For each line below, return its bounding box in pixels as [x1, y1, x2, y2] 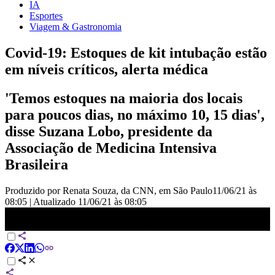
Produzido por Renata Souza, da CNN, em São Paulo [5, 185, 212, 196]
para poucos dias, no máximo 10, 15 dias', [5, 106, 265, 123]
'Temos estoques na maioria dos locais [5, 90, 242, 106]
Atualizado [33, 196, 78, 207]
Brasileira [5, 156, 68, 172]
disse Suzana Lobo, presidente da [5, 123, 212, 139]
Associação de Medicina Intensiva [5, 139, 217, 156]
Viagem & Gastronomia [29, 21, 122, 32]
